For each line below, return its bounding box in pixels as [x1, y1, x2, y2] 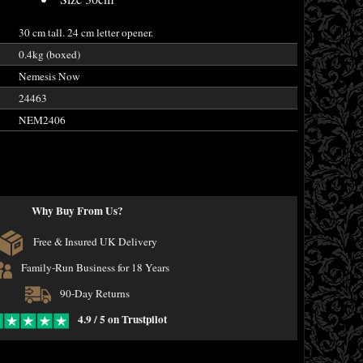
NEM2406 [18, 113, 66, 127]
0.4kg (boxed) [18, 47, 80, 62]
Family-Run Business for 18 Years [18, 260, 169, 275]
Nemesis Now [18, 69, 80, 83]
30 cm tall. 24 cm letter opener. [18, 25, 153, 40]
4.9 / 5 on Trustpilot [78, 311, 167, 328]
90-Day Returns [58, 286, 130, 301]
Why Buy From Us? [32, 203, 123, 219]
